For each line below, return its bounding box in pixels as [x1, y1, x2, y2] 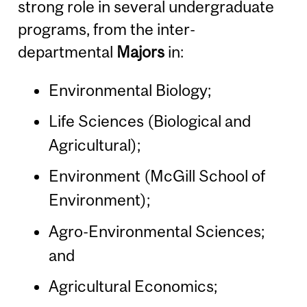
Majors [116, 42, 165, 61]
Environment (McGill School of [48, 167, 265, 186]
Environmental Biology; [48, 81, 211, 100]
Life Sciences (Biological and [48, 112, 251, 131]
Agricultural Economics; [48, 276, 217, 295]
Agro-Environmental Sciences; [48, 221, 265, 241]
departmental [18, 42, 117, 61]
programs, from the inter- [18, 19, 196, 38]
